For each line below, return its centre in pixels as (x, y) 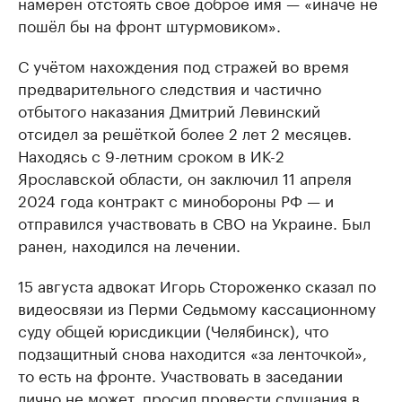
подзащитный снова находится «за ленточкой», (192, 351)
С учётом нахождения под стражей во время (184, 64)
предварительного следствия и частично (170, 87)
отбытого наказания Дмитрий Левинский (169, 109)
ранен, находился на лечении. (129, 244)
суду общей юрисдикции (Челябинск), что (173, 329)
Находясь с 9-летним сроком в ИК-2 (151, 154)
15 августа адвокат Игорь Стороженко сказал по (197, 284)
